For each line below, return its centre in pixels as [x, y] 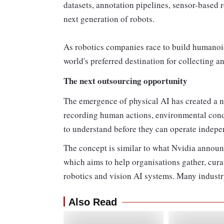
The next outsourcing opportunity [125, 80]
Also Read [93, 202]
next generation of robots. [109, 18]
